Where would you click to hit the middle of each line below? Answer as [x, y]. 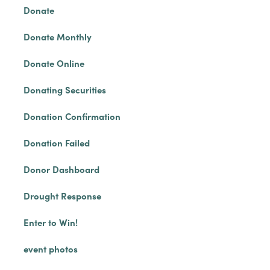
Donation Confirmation [72, 116]
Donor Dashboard [61, 169]
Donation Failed [56, 143]
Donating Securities [64, 89]
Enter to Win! [50, 222]
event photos [50, 249]
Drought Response [62, 196]
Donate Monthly [57, 36]
